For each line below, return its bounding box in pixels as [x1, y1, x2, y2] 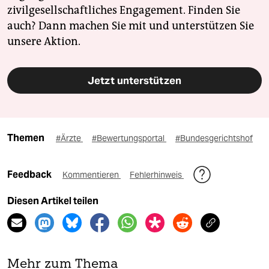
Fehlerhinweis [130, 169, 184, 180]
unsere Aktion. [7, 34, 80, 48]
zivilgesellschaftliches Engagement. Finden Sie [7, 3, 240, 17]
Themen [7, 131, 44, 144]
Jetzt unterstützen [88, 73, 181, 87]
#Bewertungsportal [92, 132, 166, 144]
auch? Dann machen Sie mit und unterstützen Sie [7, 19, 254, 32]
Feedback [7, 168, 53, 180]
